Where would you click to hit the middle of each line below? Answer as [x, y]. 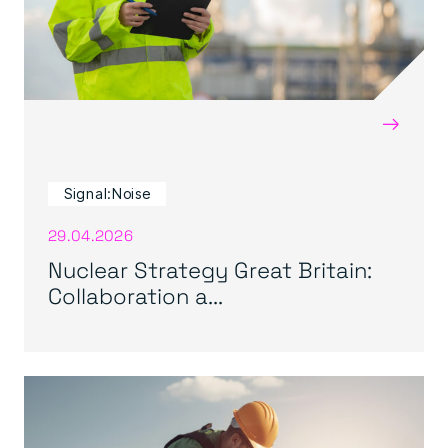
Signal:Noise [107, 193]
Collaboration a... [135, 295]
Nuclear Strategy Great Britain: [210, 269]
